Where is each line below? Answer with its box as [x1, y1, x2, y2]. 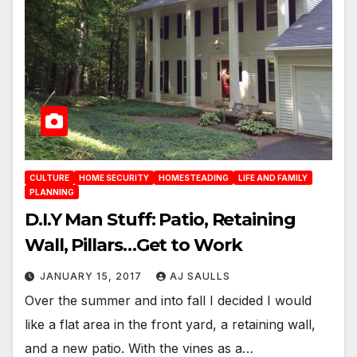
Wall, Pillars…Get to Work [25, 233, 242, 256]
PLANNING [29, 186, 74, 197]
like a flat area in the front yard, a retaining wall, [25, 316, 316, 332]
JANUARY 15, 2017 [40, 269, 145, 282]
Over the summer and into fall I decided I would [25, 292, 312, 308]
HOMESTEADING [159, 172, 229, 182]
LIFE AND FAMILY [238, 172, 308, 182]
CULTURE [29, 172, 69, 182]
